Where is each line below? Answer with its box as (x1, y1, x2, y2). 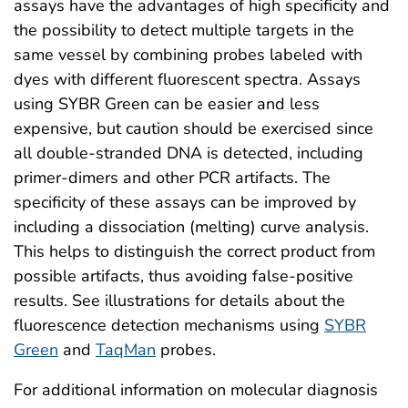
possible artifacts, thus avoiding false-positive (14, 264, 353, 287)
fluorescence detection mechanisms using (14, 313, 324, 336)
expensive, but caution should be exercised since (14, 117, 373, 139)
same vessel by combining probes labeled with (14, 43, 362, 66)
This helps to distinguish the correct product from (14, 240, 375, 262)
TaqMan (96, 338, 156, 361)
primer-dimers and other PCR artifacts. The (14, 166, 331, 189)
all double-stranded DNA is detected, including (14, 141, 363, 164)
